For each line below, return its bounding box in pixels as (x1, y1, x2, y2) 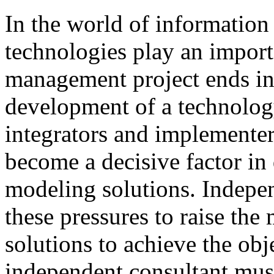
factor (186, 147, 242, 174)
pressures (60, 202, 149, 229)
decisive (102, 147, 180, 174)
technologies (5, 37, 127, 64)
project (133, 65, 199, 92)
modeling (5, 175, 96, 202)
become (5, 147, 79, 174)
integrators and (5, 120, 149, 147)
